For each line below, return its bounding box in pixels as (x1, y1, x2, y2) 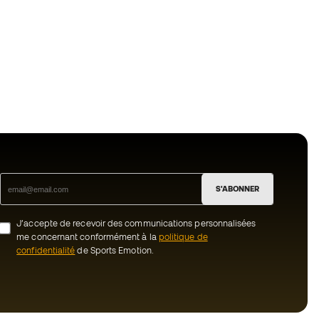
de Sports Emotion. (75, 246, 154, 255)
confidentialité (16, 246, 75, 255)
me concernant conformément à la (16, 232, 159, 241)
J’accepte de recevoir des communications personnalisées (16, 219, 256, 228)
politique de (158, 232, 208, 241)
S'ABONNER (216, 184, 259, 193)
